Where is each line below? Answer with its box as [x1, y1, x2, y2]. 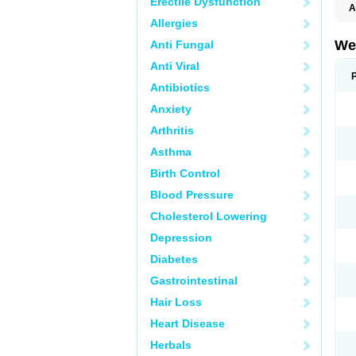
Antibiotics [150, 81, 210, 94]
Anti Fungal [150, 38, 214, 51]
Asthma [150, 145, 192, 158]
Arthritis [150, 124, 194, 137]
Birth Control [150, 167, 220, 180]
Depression [150, 231, 212, 244]
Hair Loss [150, 296, 202, 308]
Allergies [150, 17, 198, 29]
